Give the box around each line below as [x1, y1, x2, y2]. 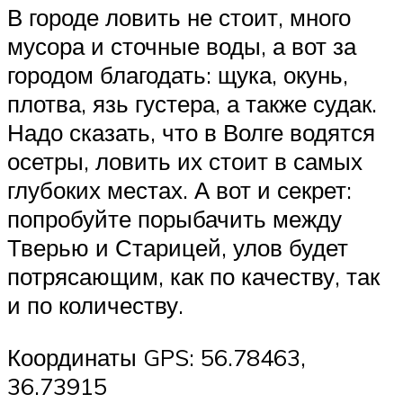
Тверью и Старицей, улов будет [7, 233, 348, 263]
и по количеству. [7, 291, 184, 320]
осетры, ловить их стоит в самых [7, 147, 363, 176]
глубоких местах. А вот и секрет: [7, 175, 352, 205]
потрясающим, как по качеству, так [7, 262, 380, 291]
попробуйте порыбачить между [7, 204, 342, 234]
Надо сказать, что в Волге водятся [7, 118, 375, 148]
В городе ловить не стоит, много [7, 3, 351, 32]
